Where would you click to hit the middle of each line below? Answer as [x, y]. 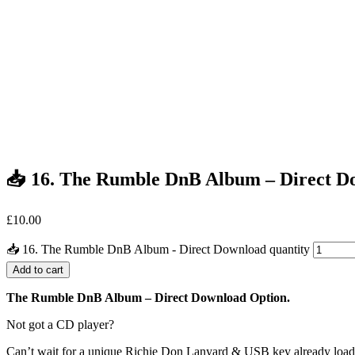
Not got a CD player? [60, 324]
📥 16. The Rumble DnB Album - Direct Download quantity [158, 249]
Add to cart [38, 269]
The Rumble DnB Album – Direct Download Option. [148, 297]
